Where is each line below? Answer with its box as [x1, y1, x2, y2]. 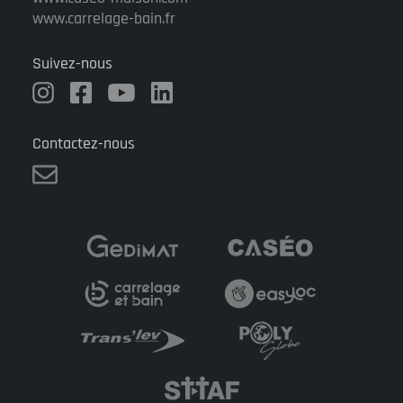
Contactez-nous [32, 133, 135, 155]
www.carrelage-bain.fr [32, 8, 175, 30]
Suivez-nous [32, 53, 112, 75]
